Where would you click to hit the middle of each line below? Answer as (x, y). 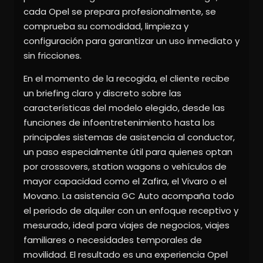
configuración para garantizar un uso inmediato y (131, 41)
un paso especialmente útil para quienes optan (128, 152)
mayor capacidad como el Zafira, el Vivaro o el (125, 181)
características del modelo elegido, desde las (124, 108)
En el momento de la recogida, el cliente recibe (127, 79)
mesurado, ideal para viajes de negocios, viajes (127, 225)
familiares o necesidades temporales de (113, 240)
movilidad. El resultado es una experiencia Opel (126, 255)
